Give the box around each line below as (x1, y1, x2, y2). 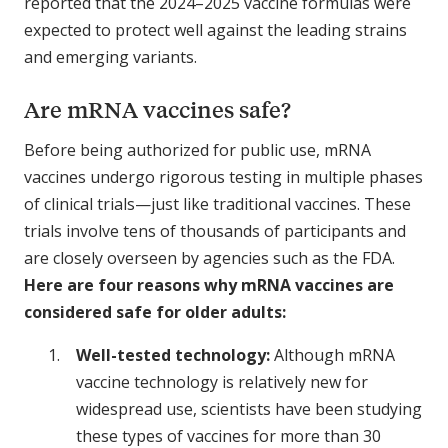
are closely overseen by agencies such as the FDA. (24, 246, 395, 269)
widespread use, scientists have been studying (76, 397, 422, 420)
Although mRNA (274, 343, 395, 366)
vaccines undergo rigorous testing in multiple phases (24, 165, 423, 188)
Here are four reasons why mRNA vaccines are (24, 273, 394, 296)
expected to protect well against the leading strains (24, 18, 407, 41)
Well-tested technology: (76, 343, 274, 366)
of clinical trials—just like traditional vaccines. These (24, 192, 411, 215)
